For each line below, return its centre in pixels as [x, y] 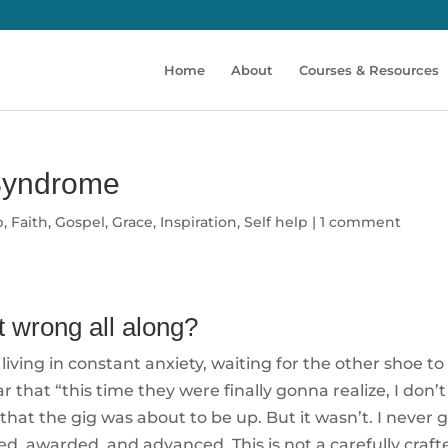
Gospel [80, 222]
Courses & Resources [368, 70]
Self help [276, 222]
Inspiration [199, 222]
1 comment [361, 222]
